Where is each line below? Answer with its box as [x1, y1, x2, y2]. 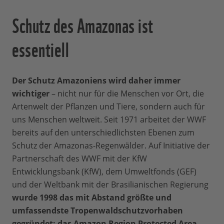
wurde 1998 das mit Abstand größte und [12, 191, 171, 203]
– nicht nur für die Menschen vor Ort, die [49, 87, 204, 99]
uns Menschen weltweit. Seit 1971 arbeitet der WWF [12, 113, 206, 125]
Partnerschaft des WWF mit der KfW [12, 152, 147, 164]
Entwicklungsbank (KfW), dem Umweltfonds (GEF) [12, 165, 196, 177]
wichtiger [12, 87, 49, 99]
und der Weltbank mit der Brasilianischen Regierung [12, 178, 208, 190]
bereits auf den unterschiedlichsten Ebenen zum [12, 126, 194, 138]
